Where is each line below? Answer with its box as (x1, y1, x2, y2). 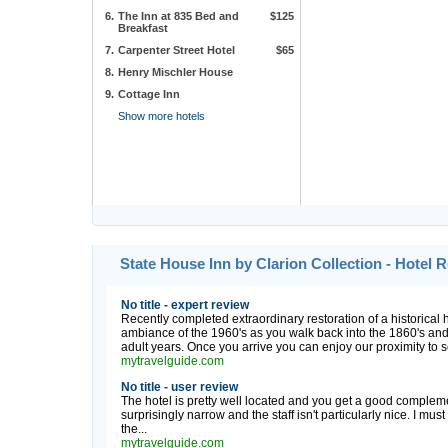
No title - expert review (120, 298, 249, 312)
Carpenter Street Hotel (118, 44, 235, 56)
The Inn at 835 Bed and (118, 10, 239, 22)
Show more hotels (118, 110, 205, 122)
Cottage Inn (118, 88, 180, 100)
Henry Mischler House (118, 66, 233, 78)
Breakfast (118, 22, 168, 34)
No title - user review (120, 380, 238, 394)
